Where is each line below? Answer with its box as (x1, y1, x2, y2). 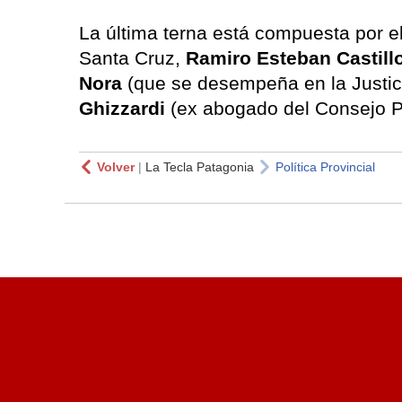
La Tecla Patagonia (145, 159, 254, 174)
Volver (97, 159, 135, 174)
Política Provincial (275, 159, 375, 174)
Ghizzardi (79, 97, 170, 118)
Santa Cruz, (79, 47, 186, 68)
